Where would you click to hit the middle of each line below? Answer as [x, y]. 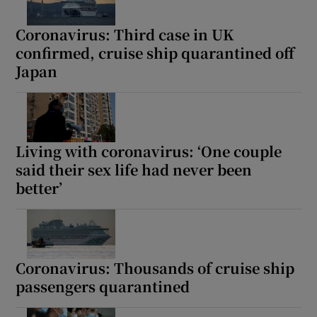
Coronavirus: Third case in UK [125, 35]
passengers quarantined [103, 287]
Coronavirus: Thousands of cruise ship [155, 268]
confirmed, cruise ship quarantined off [155, 53]
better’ [39, 188]
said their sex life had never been [134, 170]
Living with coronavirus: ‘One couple [149, 151]
